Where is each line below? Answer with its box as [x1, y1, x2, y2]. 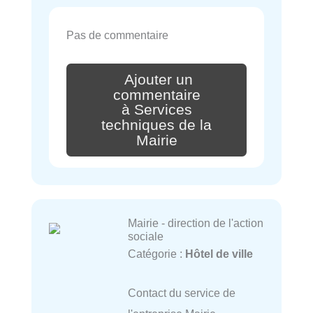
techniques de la [101, 117, 212, 134]
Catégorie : [127, 247, 185, 260]
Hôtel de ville [184, 247, 253, 260]
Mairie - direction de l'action [127, 216, 263, 229]
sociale [127, 229, 163, 242]
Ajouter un [124, 71, 193, 88]
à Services [121, 101, 192, 119]
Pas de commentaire [66, 28, 168, 41]
